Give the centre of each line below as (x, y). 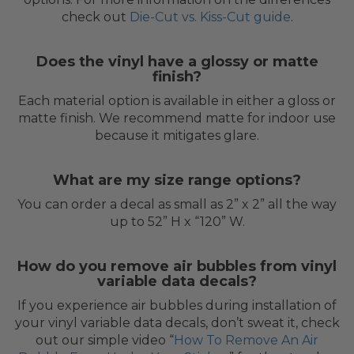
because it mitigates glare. (177, 135)
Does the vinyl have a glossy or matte (177, 61)
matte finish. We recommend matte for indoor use (177, 118)
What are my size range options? (177, 180)
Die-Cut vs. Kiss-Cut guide (210, 17)
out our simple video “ (105, 340)
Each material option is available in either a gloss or (177, 100)
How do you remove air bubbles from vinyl (177, 266)
